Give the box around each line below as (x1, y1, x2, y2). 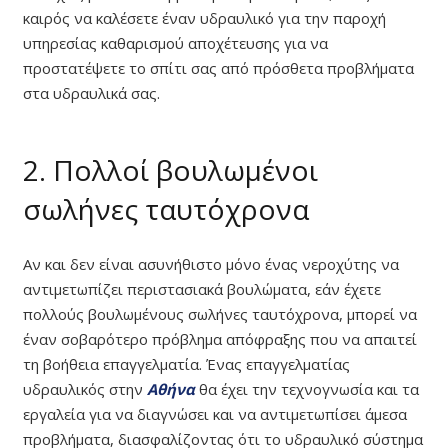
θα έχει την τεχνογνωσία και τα (194, 378, 419, 399)
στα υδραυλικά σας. (22, 83, 160, 104)
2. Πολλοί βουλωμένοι (22, 151, 318, 190)
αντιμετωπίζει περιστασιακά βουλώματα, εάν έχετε (22, 278, 381, 299)
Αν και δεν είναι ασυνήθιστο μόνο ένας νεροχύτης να (22, 253, 399, 274)
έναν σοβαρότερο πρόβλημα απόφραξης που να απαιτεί (22, 328, 417, 349)
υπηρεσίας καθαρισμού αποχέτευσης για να (22, 33, 328, 54)
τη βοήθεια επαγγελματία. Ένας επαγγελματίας (22, 353, 350, 374)
